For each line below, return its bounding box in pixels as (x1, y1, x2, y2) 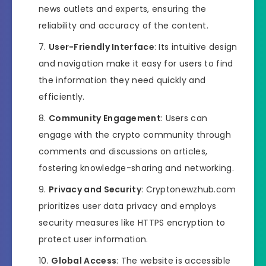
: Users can (160, 112, 208, 124)
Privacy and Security (48, 183, 141, 195)
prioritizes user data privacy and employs (39, 199, 217, 212)
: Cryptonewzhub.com (141, 183, 236, 195)
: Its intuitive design (154, 40, 237, 53)
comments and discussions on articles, (39, 145, 208, 157)
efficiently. (39, 90, 85, 103)
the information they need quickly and (39, 74, 206, 86)
